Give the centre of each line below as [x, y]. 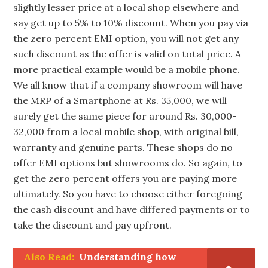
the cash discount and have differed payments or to [132, 209]
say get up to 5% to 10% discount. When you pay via [131, 23]
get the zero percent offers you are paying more [125, 178]
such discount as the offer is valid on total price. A [127, 54]
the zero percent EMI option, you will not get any [126, 38]
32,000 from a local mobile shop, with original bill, [126, 132]
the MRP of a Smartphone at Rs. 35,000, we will [120, 100]
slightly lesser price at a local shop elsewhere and [126, 7]
